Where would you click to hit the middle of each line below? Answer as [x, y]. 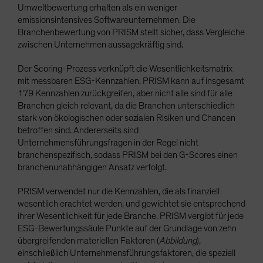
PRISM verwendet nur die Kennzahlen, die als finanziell [119, 191]
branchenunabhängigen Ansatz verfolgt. [92, 167]
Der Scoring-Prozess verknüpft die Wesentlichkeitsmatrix [125, 69]
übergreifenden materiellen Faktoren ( [88, 241]
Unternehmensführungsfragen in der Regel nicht [108, 143]
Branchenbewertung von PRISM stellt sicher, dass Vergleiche [131, 32]
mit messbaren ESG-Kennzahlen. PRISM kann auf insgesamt [131, 81]
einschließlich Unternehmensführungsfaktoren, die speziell [127, 253]
